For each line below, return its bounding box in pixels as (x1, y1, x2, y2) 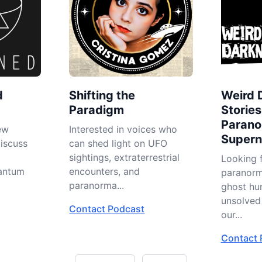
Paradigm (69, 103, 125, 118)
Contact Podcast (69, 203, 145, 215)
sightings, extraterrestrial (69, 151, 180, 164)
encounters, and (69, 166, 140, 178)
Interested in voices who (69, 123, 178, 136)
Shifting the (69, 88, 136, 103)
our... (220, 209, 242, 221)
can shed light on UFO (69, 137, 168, 150)
